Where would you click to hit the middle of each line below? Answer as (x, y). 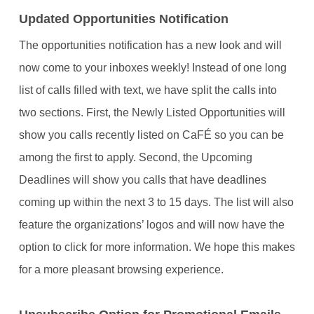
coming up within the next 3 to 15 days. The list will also (156, 203)
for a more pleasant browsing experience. (121, 270)
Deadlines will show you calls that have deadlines (142, 180)
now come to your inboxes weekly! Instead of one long (152, 68)
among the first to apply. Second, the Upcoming (135, 158)
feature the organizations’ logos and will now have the (151, 225)
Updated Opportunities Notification (123, 19)
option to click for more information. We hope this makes (157, 247)
